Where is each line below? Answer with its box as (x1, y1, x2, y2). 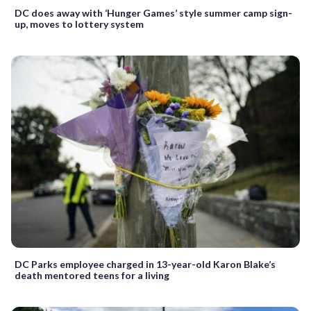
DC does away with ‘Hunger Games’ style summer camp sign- (15, 6, 292, 19)
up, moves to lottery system (15, 17, 144, 30)
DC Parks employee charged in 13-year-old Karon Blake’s (15, 258, 276, 270)
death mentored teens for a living (15, 269, 169, 281)
